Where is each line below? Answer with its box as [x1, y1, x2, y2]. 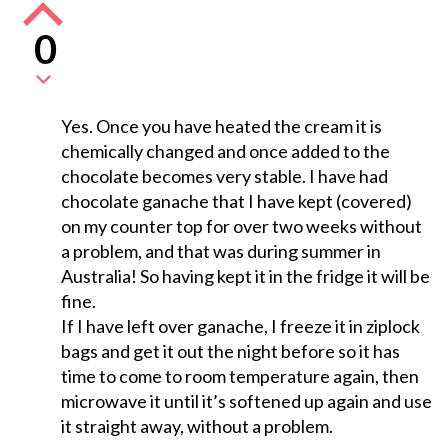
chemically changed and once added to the [60, 140, 390, 163]
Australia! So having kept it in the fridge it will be [60, 265, 430, 288]
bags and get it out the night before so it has [60, 340, 400, 363]
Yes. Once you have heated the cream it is [60, 115, 382, 138]
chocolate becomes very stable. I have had [60, 165, 388, 188]
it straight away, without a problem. [60, 415, 333, 438]
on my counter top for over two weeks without [60, 215, 422, 238]
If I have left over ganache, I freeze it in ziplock [60, 315, 420, 338]
